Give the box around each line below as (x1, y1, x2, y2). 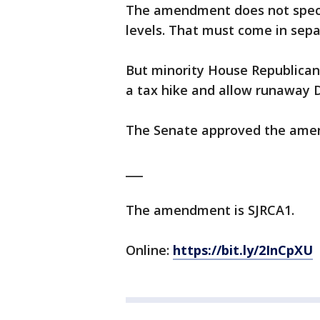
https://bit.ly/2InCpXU (173, 241, 313, 259)
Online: (126, 241, 173, 259)
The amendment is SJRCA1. (126, 201, 294, 219)
